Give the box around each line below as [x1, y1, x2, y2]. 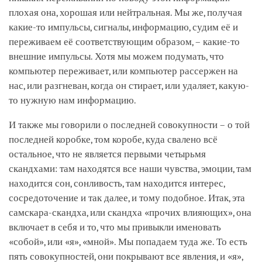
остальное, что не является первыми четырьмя [9, 148, 206, 160]
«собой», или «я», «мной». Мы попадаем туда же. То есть [9, 236, 247, 247]
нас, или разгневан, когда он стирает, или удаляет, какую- [9, 80, 249, 91]
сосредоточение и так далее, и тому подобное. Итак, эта [9, 192, 245, 204]
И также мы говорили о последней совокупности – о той [9, 119, 250, 130]
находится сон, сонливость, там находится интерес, [9, 177, 225, 189]
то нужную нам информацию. [9, 94, 136, 106]
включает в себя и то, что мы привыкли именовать [9, 221, 221, 233]
